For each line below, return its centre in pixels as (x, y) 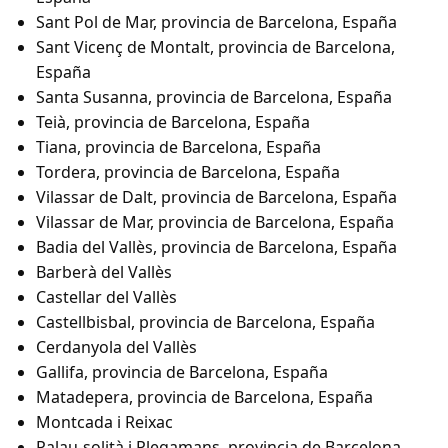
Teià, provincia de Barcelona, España (173, 122)
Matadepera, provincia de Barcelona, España (204, 397)
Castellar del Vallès (106, 297)
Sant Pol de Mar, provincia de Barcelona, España (216, 22)
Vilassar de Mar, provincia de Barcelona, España (215, 222)
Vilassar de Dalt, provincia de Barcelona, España (216, 197)
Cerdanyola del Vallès (116, 347)
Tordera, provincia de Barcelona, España (188, 172)
